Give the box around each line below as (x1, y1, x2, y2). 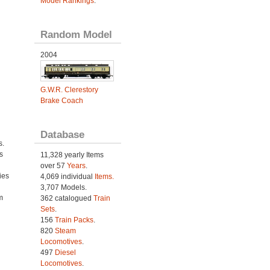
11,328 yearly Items (40, 151, 104, 160)
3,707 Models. (40, 183, 87, 192)
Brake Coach (40, 96, 83, 105)
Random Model (40, 28, 112, 40)
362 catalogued (40, 194, 93, 203)
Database (40, 128, 84, 141)
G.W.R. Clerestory (40, 86, 98, 95)
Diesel (54, 248, 76, 257)
